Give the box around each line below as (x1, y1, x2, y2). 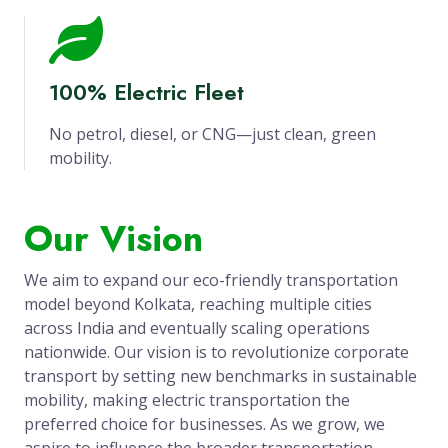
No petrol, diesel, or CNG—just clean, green (49, 122, 376, 145)
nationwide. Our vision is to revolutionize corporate (24, 340, 409, 363)
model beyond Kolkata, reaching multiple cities (24, 292, 372, 315)
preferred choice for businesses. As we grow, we (24, 412, 385, 435)
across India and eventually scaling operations (24, 316, 370, 339)
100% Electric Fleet (49, 76, 244, 108)
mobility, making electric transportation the (24, 388, 350, 411)
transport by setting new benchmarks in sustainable (24, 364, 417, 387)
